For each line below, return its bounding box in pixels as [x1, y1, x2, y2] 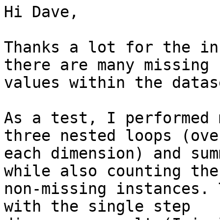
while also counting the [4, 162, 219, 180]
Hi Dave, [4, 3, 79, 21]
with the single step [4, 197, 191, 216]
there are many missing [4, 56, 209, 74]
